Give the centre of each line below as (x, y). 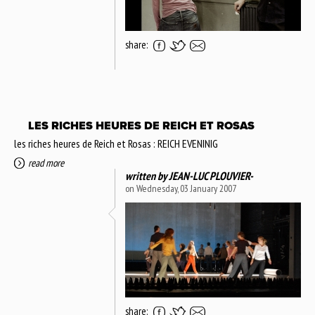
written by (147, 175)
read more (46, 162)
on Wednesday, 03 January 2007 (181, 188)
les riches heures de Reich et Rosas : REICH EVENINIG (116, 143)
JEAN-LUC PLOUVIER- (211, 175)
